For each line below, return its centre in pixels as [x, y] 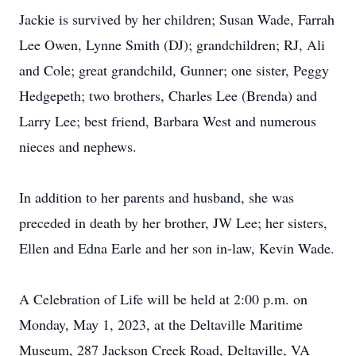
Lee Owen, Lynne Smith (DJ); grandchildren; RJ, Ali [172, 44]
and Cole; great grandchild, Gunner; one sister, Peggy [174, 70]
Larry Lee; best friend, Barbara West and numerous [168, 121]
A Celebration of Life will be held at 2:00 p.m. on [163, 299]
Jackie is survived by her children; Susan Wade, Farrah [177, 19]
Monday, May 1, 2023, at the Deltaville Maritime [161, 324]
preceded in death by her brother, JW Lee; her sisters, [173, 222]
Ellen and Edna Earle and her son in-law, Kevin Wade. [177, 248]
